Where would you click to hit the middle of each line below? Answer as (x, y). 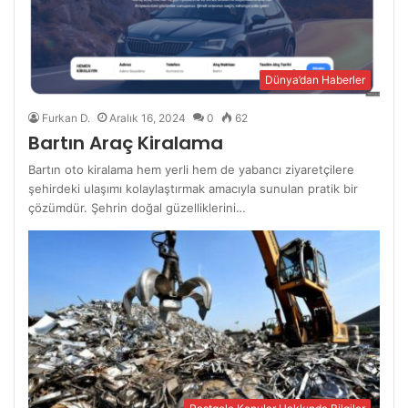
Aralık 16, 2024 (148, 117)
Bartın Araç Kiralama (126, 143)
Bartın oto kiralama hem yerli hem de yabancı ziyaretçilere (192, 169)
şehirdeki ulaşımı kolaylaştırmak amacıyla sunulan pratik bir (194, 188)
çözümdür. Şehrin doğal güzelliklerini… (138, 207)
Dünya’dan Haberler (315, 79)
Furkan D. (66, 117)
